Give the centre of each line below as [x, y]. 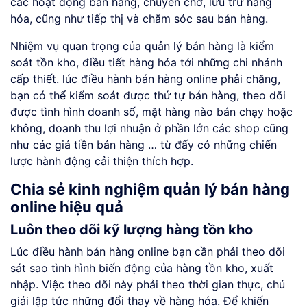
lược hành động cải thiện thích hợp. [102, 161]
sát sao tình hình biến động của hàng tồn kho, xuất [142, 268]
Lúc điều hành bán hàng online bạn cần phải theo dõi [148, 252]
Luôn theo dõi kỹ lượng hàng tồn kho [132, 230]
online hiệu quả [67, 207]
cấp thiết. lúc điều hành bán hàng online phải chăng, [145, 79]
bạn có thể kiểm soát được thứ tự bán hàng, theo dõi [148, 96]
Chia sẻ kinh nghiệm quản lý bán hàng [150, 189]
